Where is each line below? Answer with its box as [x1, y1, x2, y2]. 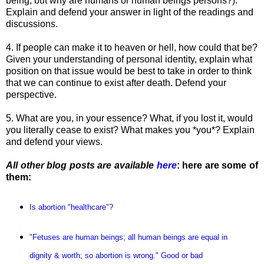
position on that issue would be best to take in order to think [6, 66, 252, 77]
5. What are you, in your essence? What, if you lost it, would [6, 113, 253, 124]
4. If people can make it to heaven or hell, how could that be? [6, 42, 258, 53]
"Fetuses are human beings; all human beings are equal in [29, 232, 227, 242]
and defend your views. [6, 137, 105, 147]
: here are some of [176, 160, 259, 171]
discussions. [6, 19, 58, 29]
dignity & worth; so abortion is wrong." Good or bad [29, 250, 203, 260]
